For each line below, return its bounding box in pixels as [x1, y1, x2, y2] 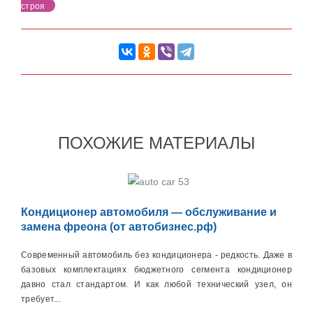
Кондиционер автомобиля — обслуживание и [21, 205, 277, 218]
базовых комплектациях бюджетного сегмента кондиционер [21, 264, 292, 275]
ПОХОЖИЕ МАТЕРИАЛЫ [58, 133, 255, 152]
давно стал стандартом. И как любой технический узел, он [21, 279, 292, 289]
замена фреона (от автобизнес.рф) [21, 220, 217, 233]
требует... [21, 293, 61, 304]
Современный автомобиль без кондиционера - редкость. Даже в [21, 249, 292, 260]
